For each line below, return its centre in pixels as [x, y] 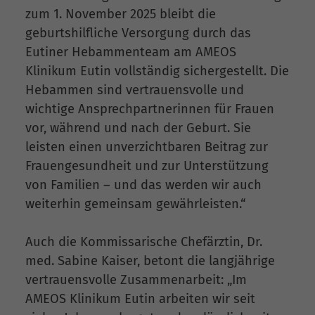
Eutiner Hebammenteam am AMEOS [131, 52]
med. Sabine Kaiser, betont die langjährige [150, 261]
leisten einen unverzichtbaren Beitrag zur [147, 147]
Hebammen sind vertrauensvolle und [135, 90]
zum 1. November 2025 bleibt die [121, 14]
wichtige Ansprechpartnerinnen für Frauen [150, 109]
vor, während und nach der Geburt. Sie [138, 128]
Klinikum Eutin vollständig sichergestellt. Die [157, 71]
